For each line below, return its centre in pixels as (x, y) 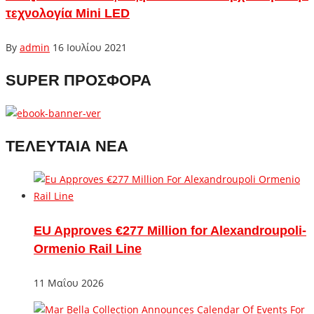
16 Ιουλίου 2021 (90, 47)
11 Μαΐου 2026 (69, 282)
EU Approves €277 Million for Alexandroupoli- (170, 230)
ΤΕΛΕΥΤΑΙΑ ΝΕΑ (67, 146)
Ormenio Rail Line (88, 248)
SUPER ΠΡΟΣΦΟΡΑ (78, 80)
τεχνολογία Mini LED (68, 13)
